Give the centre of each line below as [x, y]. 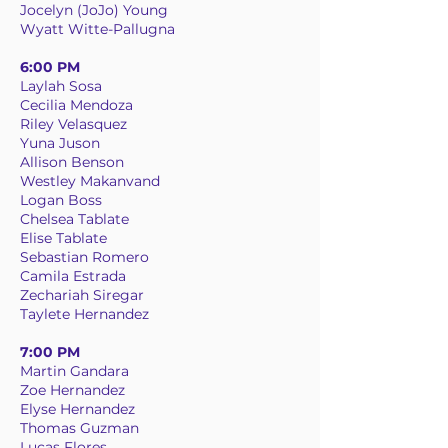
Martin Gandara [74, 371]
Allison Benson [72, 162]
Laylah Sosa [61, 86]
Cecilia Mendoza [76, 105]
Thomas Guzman [79, 428]
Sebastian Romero [84, 257]
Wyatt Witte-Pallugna [97, 29]
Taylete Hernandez [84, 314]
